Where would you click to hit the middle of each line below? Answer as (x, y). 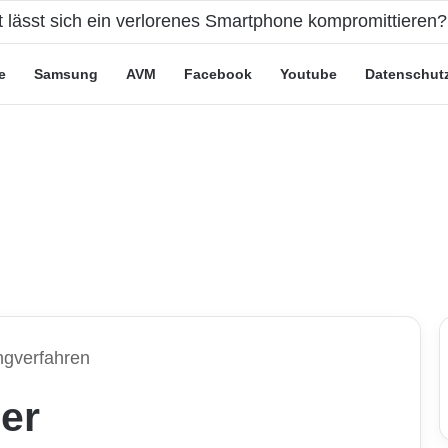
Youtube (308, 74)
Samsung (66, 74)
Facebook (218, 74)
